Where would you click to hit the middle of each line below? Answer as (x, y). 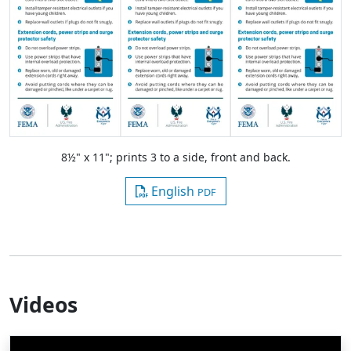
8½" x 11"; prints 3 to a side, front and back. (175, 157)
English (172, 191)
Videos (43, 304)
